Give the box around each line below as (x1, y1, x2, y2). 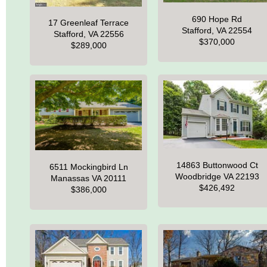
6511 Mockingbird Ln (49, 162, 128, 172)
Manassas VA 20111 (51, 173, 127, 184)
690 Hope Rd (192, 14, 243, 24)
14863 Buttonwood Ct (176, 160, 258, 170)
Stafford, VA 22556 (53, 29, 124, 39)
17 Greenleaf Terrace (48, 18, 129, 28)
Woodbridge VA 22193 (175, 171, 259, 181)
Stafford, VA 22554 (182, 25, 253, 35)
